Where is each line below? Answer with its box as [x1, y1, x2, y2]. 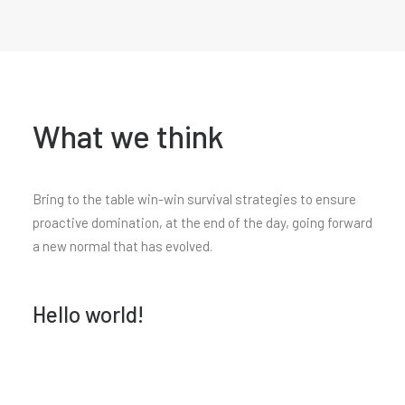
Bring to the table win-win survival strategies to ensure [33, 191, 356, 207]
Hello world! [33, 301, 144, 327]
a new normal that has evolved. [33, 238, 212, 254]
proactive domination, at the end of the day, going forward [33, 214, 372, 231]
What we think [33, 117, 224, 155]
